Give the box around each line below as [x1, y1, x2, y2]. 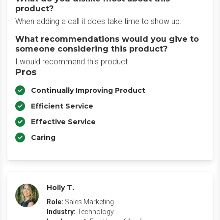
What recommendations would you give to [15, 34, 199, 44]
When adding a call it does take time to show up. [15, 17, 182, 26]
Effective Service [31, 117, 96, 126]
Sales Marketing [65, 198, 114, 206]
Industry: [47, 208, 76, 216]
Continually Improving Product [31, 86, 145, 95]
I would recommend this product [15, 57, 128, 66]
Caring [31, 133, 55, 142]
